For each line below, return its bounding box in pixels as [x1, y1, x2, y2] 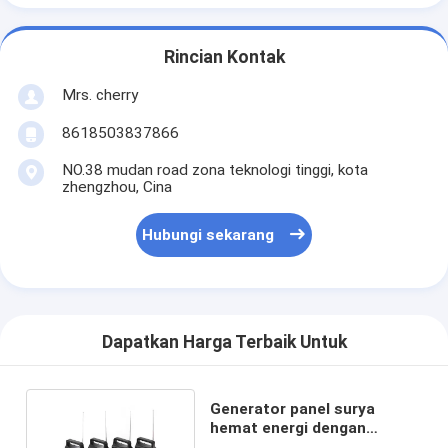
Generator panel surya [210, 399, 376, 418]
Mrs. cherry [61, 85, 138, 104]
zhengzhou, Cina [61, 177, 172, 196]
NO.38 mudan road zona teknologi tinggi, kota [61, 160, 368, 179]
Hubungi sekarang [142, 226, 275, 245]
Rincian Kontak [163, 47, 285, 68]
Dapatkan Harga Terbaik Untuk [101, 332, 347, 353]
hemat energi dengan [210, 418, 367, 437]
